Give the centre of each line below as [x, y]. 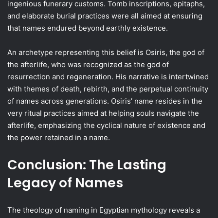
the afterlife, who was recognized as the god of [88, 64]
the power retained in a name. [59, 137]
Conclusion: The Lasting [87, 165]
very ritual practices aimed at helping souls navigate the [103, 113]
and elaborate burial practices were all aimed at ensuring [105, 16]
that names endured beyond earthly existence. [88, 28]
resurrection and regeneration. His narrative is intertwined [108, 77]
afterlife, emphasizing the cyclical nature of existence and [106, 125]
